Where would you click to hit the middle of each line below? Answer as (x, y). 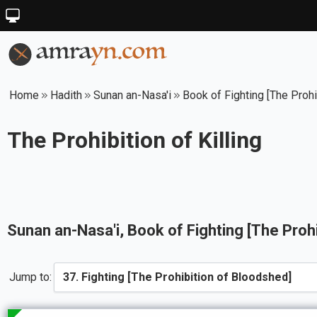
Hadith (66, 95)
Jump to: (30, 277)
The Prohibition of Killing (134, 140)
